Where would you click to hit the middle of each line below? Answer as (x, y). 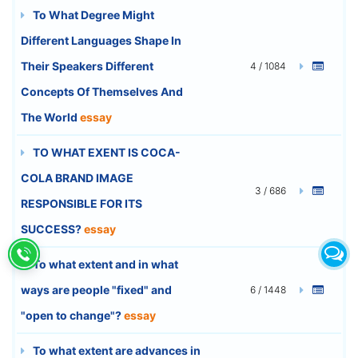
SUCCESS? (52, 229)
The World (50, 117)
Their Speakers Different (87, 66)
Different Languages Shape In (101, 40)
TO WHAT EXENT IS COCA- (105, 152)
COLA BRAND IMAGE (77, 177)
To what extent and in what (104, 264)
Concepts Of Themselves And (102, 91)
